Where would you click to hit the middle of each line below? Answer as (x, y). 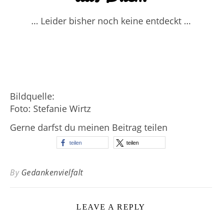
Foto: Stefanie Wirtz (50, 108)
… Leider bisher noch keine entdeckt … (111, 21)
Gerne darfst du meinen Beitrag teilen (89, 127)
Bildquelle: (32, 96)
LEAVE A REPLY (111, 207)
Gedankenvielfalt (52, 172)
